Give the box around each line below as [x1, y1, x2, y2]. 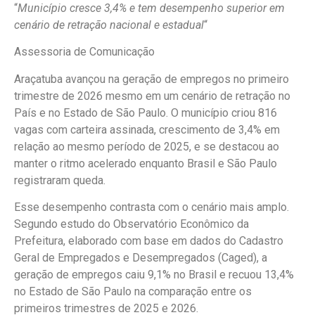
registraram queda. [14, 173, 105, 187]
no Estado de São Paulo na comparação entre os [14, 285, 252, 299]
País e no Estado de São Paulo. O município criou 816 [14, 105, 277, 120]
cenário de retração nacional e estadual [14, 18, 204, 32]
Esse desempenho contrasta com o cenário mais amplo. [14, 200, 289, 214]
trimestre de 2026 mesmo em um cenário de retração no [14, 89, 290, 103]
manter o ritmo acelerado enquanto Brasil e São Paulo [14, 156, 277, 170]
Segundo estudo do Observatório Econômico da [14, 217, 249, 231]
